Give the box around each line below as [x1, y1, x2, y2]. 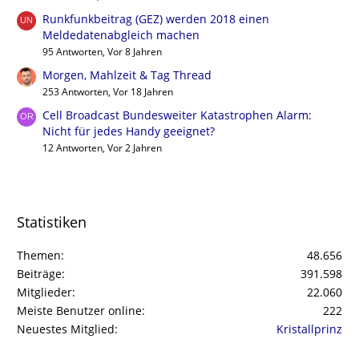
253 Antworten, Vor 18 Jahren [42, 84, 173, 99]
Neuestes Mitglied [17, 321, 115, 337]
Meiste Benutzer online [17, 302, 142, 318]
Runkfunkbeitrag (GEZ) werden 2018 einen [42, 10, 269, 26]
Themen [17, 247, 61, 263]
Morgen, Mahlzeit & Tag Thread [42, 67, 212, 83]
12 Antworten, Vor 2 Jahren [42, 140, 162, 155]
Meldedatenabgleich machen [42, 26, 200, 42]
